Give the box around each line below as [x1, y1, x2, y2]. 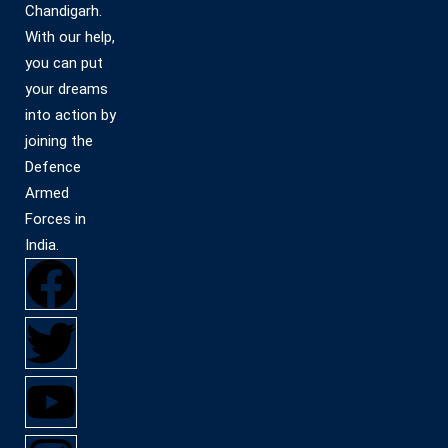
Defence [25, 157, 81, 176]
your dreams [25, 79, 108, 98]
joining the [25, 131, 93, 150]
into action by [25, 105, 116, 124]
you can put [25, 53, 103, 72]
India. [25, 235, 59, 254]
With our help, [25, 27, 115, 46]
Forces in [25, 209, 86, 228]
